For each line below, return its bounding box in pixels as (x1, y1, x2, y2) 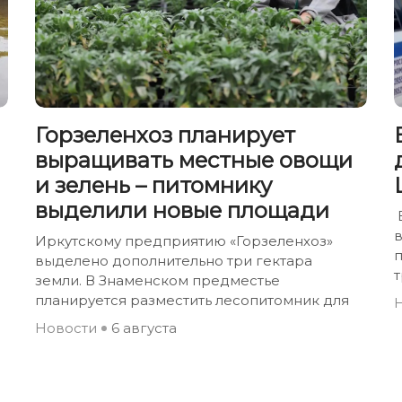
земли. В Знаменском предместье (35, 271, 280, 289)
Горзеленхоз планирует (35, 121, 295, 148)
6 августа (111, 319, 177, 336)
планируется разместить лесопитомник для (35, 291, 349, 309)
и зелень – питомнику (35, 171, 272, 198)
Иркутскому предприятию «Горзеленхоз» (35, 232, 333, 249)
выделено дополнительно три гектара (35, 251, 312, 269)
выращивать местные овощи (35, 146, 353, 173)
